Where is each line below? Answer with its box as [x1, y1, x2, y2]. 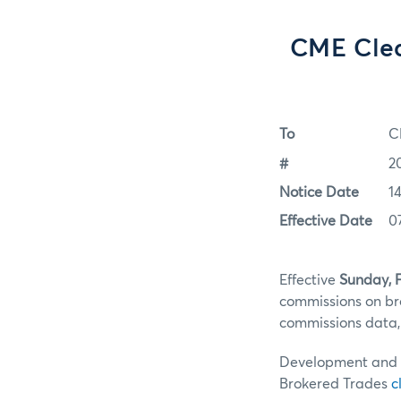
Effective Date [279, 214, 372, 229]
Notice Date [279, 185, 359, 200]
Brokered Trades [279, 377, 391, 392]
